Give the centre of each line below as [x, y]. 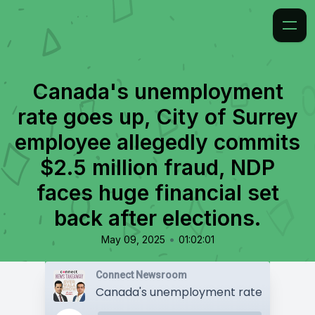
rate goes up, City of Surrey [157, 117]
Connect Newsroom [141, 275]
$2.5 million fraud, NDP [157, 167]
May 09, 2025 [133, 239]
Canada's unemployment [157, 91]
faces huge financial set [157, 193]
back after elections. [157, 218]
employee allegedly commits [157, 142]
